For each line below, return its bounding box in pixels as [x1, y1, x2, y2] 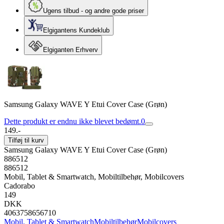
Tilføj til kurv [8, 136, 44, 144]
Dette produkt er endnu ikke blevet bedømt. [4, 117, 141, 125]
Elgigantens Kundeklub [43, 26, 109, 34]
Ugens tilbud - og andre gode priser [43, 7, 144, 14]
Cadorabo [4, 181, 35, 190]
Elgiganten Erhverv [43, 46, 98, 53]
